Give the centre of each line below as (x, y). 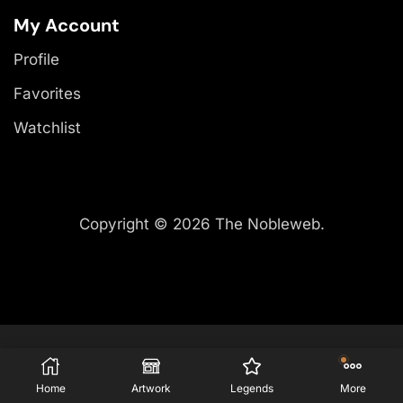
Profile (36, 59)
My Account (67, 25)
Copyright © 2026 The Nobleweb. (201, 224)
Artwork (151, 389)
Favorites (47, 93)
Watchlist (47, 127)
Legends (252, 389)
